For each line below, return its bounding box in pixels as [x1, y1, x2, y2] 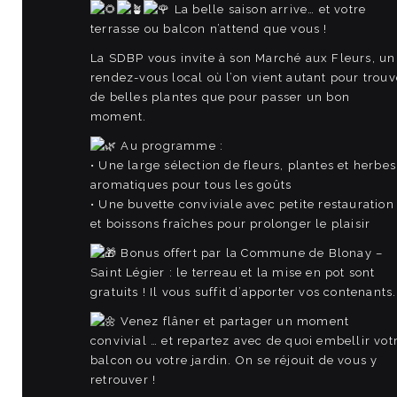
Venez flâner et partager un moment [117, 315, 350, 328]
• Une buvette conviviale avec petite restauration [90, 198, 394, 211]
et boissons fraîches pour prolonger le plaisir [90, 217, 371, 230]
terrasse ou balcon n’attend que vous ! [90, 22, 328, 35]
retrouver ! [90, 373, 157, 386]
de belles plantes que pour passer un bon [90, 90, 350, 104]
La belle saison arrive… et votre [170, 3, 367, 16]
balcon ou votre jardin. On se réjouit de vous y [90, 354, 378, 367]
